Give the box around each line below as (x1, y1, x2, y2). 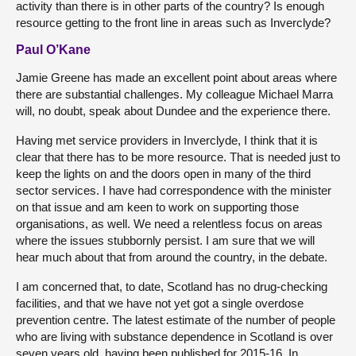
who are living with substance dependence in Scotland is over (16, 329, 333, 343)
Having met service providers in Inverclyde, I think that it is (16, 133, 318, 147)
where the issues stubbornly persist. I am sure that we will (16, 233, 315, 247)
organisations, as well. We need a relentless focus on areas (16, 216, 323, 230)
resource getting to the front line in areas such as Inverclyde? (16, 15, 331, 29)
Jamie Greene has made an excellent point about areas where (16, 70, 337, 84)
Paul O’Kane (16, 42, 91, 56)
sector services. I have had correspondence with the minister (16, 183, 331, 197)
